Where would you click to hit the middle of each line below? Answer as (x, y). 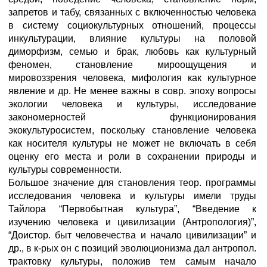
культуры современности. (65, 170)
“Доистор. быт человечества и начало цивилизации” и (132, 235)
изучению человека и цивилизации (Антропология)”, (132, 222)
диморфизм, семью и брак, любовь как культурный (132, 52)
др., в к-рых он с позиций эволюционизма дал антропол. (132, 248)
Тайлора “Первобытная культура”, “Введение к (132, 209)
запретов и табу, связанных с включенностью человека (132, 12)
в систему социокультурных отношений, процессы (132, 25)
